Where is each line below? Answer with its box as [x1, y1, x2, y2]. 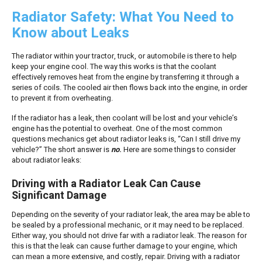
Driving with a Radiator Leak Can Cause [12, 176, 201, 192]
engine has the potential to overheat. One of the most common [12, 123, 222, 135]
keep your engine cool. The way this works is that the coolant [12, 60, 216, 72]
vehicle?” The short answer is [12, 144, 111, 156]
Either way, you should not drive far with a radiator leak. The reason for [12, 229, 247, 241]
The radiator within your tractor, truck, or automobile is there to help [12, 50, 237, 61]
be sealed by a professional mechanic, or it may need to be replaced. [12, 219, 244, 230]
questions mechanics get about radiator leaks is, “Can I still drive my [12, 133, 240, 145]
